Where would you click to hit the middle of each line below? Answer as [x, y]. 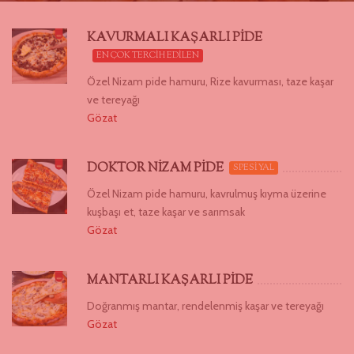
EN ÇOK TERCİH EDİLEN [148, 55]
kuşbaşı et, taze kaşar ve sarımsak [166, 211]
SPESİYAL [254, 167]
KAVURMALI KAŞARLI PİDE [175, 38]
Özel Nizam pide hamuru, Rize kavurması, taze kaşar [210, 81]
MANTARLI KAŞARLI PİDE [170, 281]
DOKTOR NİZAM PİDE [155, 168]
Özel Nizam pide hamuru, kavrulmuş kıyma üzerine [207, 193]
